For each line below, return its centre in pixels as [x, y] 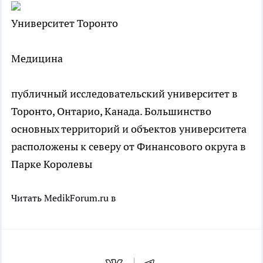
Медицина [37, 59]
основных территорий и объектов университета [129, 129]
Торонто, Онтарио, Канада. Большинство [111, 112]
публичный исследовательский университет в [124, 94]
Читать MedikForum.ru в [63, 198]
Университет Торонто [65, 23]
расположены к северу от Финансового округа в [129, 147]
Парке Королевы [52, 164]
